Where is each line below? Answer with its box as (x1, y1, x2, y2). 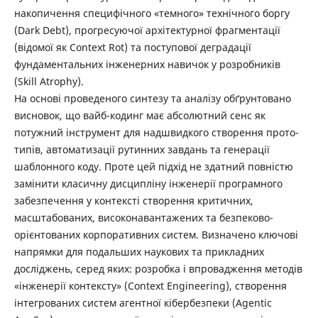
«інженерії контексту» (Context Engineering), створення (13, 278, 287, 292)
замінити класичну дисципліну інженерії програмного (13, 176, 283, 190)
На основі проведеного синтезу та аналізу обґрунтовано (13, 91, 291, 105)
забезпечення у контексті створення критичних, (13, 193, 253, 207)
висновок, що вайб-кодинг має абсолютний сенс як (13, 108, 265, 122)
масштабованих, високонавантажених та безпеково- (13, 210, 273, 224)
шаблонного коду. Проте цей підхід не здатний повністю (13, 159, 293, 173)
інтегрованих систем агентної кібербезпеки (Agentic (13, 295, 272, 309)
